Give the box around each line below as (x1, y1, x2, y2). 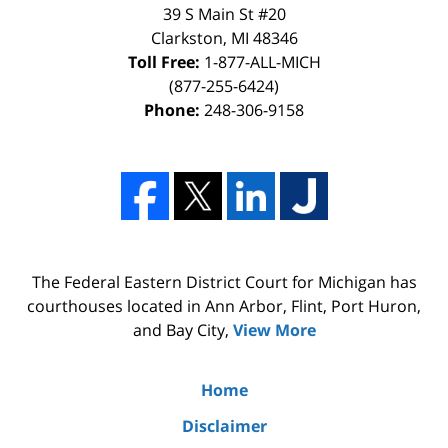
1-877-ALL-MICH (203, 51, 321, 74)
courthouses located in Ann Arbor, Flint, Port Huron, (27, 295, 421, 318)
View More (232, 319, 316, 342)
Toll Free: (127, 51, 200, 74)
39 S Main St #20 (162, 3, 286, 26)
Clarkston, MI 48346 (150, 27, 298, 50)
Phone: (144, 99, 200, 122)
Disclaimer (181, 415, 267, 438)
